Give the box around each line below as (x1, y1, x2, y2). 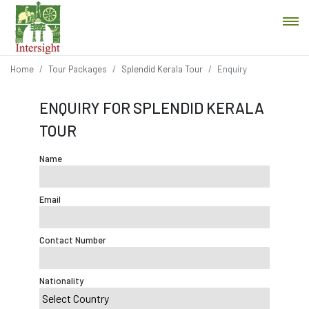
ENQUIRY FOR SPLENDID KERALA (39, 99, 264, 117)
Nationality (39, 275, 83, 286)
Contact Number (39, 235, 106, 246)
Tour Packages (48, 63, 107, 74)
